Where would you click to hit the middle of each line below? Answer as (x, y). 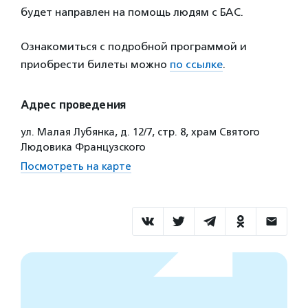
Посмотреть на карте (76, 166)
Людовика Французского (83, 147)
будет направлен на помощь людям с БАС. (132, 12)
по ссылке (196, 64)
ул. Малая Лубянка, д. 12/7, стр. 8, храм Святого (140, 132)
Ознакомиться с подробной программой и (134, 46)
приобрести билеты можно (95, 64)
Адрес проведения (73, 105)
